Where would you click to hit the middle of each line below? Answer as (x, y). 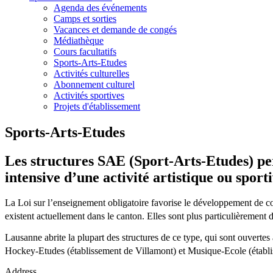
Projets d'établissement (97, 106)
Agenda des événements (100, 7)
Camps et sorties (85, 18)
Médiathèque (79, 40)
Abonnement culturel (94, 84)
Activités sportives (89, 95)
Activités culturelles (91, 73)
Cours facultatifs (85, 51)
